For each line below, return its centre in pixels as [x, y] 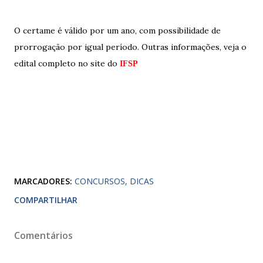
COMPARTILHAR [46, 200]
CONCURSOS [100, 181]
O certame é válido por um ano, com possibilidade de [117, 31]
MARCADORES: [43, 181]
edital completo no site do [67, 63]
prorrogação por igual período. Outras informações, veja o [130, 47]
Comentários [43, 235]
